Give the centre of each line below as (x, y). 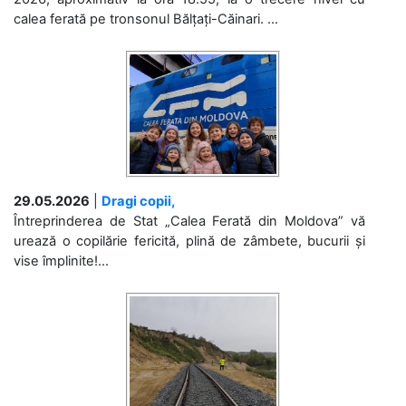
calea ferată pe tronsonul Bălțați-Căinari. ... (146, 19)
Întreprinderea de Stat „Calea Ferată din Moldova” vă (189, 221)
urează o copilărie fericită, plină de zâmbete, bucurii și (189, 241)
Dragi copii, (138, 201)
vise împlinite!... (61, 261)
